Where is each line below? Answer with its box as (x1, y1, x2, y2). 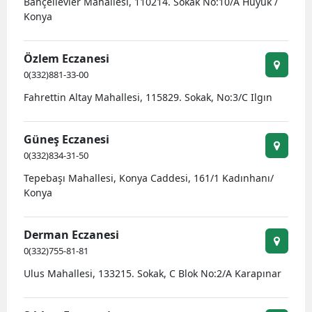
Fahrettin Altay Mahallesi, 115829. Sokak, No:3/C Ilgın (24, 91, 272, 104)
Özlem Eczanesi (24, 51, 109, 66)
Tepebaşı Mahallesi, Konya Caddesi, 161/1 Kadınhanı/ (24, 171, 274, 185)
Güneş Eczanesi (24, 132, 109, 147)
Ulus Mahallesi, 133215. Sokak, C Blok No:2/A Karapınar (24, 267, 281, 280)
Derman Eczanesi (24, 227, 119, 242)
